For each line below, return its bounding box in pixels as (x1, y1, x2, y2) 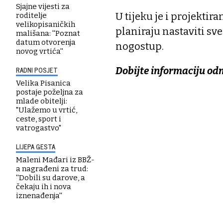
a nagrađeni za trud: (16, 164, 88, 173)
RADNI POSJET (16, 64, 58, 75)
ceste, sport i (16, 114, 61, 123)
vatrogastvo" (16, 123, 61, 132)
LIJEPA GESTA (16, 141, 55, 152)
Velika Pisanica (16, 78, 71, 88)
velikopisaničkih (16, 19, 75, 29)
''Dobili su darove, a (16, 173, 85, 182)
